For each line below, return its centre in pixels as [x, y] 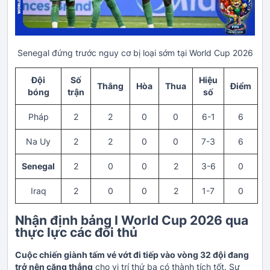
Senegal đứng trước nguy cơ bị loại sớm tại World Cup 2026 [135, 53]
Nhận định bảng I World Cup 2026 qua [132, 220]
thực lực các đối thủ [76, 232]
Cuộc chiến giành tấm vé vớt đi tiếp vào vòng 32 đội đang [132, 255]
